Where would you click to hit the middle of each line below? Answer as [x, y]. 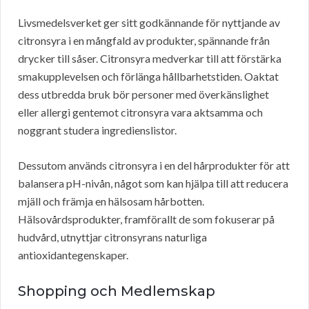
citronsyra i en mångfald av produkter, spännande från [144, 41]
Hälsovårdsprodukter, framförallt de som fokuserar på [146, 219]
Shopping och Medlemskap [117, 291]
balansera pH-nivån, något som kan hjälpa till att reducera [153, 183]
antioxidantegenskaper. [73, 255]
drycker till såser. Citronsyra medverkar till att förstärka [150, 59]
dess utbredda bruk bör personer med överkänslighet [143, 94]
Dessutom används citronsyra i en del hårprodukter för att [154, 166]
